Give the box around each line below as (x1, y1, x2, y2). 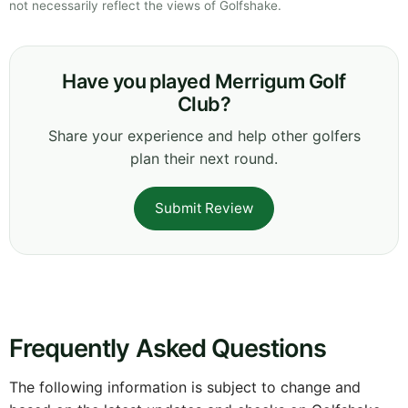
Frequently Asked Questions (9, 333, 327, 364)
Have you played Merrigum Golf (62, 69, 346, 94)
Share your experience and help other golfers (47, 127, 361, 146)
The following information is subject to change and (9, 378, 361, 397)
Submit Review (155, 199, 253, 218)
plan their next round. (130, 149, 278, 168)
